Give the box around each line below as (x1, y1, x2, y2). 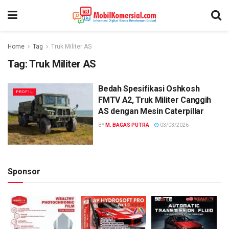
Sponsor (8, 166, 40, 176)
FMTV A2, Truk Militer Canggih (98, 95, 211, 105)
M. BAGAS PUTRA (105, 122, 150, 128)
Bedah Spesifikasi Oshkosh (98, 84, 200, 94)
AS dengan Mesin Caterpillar (98, 106, 204, 116)
